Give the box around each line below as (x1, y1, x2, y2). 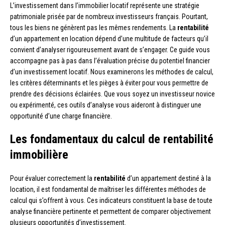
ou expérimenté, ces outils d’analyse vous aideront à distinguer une (10, 100, 201, 109)
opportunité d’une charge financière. (10, 111, 112, 120)
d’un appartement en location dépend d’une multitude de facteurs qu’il (10, 34, 208, 43)
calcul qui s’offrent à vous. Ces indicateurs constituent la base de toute (10, 196, 212, 204)
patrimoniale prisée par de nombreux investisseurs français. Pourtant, (10, 12, 208, 21)
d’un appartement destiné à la (126, 174, 211, 182)
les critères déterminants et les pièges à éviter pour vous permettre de (10, 78, 208, 87)
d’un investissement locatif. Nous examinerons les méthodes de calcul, (10, 67, 213, 76)
